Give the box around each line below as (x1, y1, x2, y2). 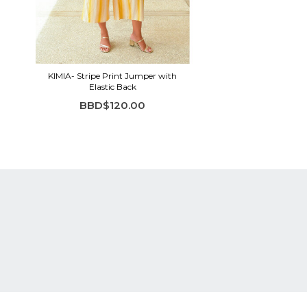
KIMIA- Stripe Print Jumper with (48, 71, 177, 82)
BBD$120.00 (79, 99, 145, 112)
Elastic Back (88, 82, 136, 93)
